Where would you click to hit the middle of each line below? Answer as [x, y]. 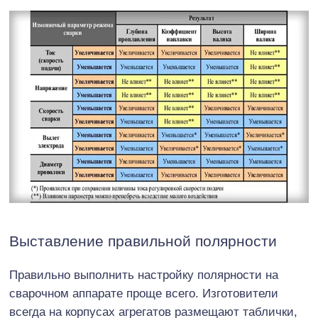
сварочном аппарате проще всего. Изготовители [144, 294]
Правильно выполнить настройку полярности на [144, 275]
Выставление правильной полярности [143, 241]
